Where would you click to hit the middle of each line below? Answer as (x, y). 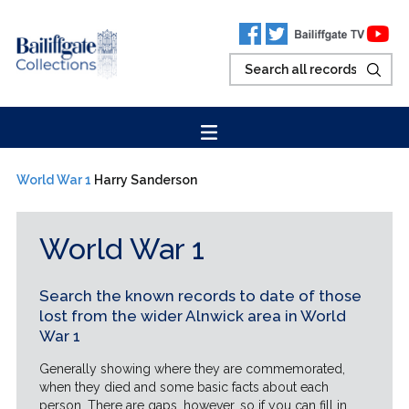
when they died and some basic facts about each (184, 387)
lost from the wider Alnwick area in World (192, 316)
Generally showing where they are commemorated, (192, 369)
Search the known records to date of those (200, 296)
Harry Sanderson (145, 180)
